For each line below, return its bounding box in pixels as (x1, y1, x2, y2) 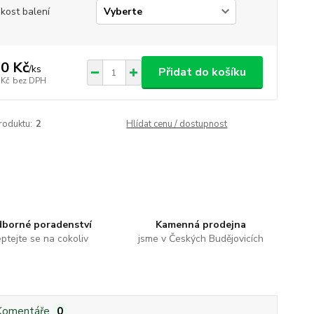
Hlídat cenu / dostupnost (126, 118, 228, 130)
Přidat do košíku (158, 64, 246, 80)
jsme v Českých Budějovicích (138, 232, 264, 245)
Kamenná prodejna (156, 218, 247, 231)
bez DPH (12, 74, 46, 86)
